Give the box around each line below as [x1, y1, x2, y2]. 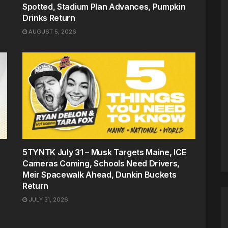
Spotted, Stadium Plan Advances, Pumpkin [22, 2, 186, 12]
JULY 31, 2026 [27, 196, 68, 203]
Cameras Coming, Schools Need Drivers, [22, 158, 180, 168]
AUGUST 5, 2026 [27, 28, 76, 35]
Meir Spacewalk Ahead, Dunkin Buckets [22, 169, 177, 180]
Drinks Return [22, 13, 75, 23]
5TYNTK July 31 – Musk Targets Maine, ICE [22, 147, 186, 157]
